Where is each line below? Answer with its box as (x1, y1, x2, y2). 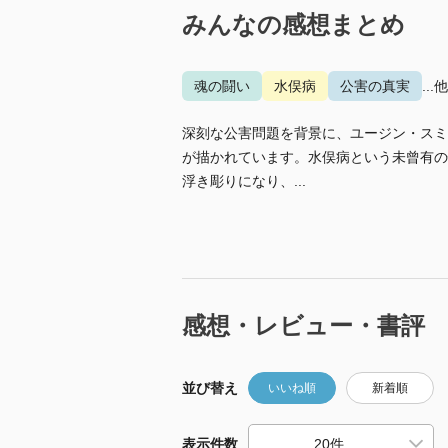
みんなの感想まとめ (182, 11, 405, 38)
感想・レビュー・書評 (182, 312, 425, 339)
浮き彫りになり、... (182, 173, 306, 189)
